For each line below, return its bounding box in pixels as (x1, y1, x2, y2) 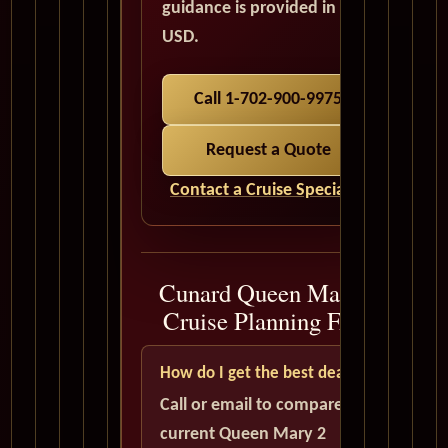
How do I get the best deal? (160, 365, 356, 383)
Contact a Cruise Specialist (170, 181, 366, 201)
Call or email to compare (160, 396, 343, 416)
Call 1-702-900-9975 (194, 90, 342, 110)
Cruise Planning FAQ (162, 304, 374, 338)
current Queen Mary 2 (160, 425, 326, 445)
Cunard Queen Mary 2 (158, 276, 378, 310)
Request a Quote (205, 141, 331, 161)
